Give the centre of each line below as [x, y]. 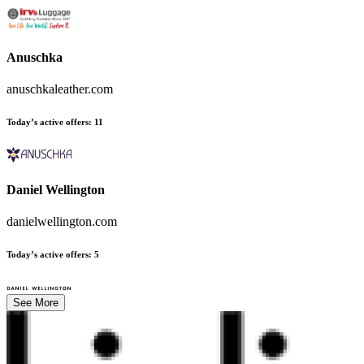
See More [36, 303]
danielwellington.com [62, 222]
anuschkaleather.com [60, 89]
